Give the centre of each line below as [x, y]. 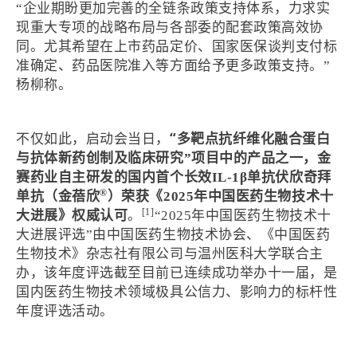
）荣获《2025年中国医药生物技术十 [220, 196]
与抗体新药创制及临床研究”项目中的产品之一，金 [174, 158]
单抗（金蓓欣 [58, 196]
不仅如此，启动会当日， [93, 139]
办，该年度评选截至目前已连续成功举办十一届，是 [177, 273]
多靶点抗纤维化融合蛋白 [253, 139]
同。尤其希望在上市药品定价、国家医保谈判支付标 [177, 46]
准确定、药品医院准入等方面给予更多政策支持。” [173, 65]
